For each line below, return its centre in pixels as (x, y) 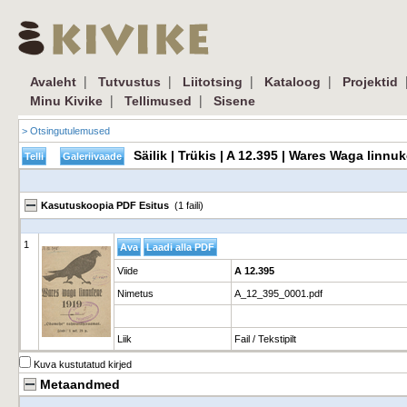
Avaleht (53, 82)
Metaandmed (80, 384)
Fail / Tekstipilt (265, 339)
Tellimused (158, 101)
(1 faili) (188, 205)
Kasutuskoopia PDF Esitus (106, 205)
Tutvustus (129, 82)
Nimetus (135, 293)
